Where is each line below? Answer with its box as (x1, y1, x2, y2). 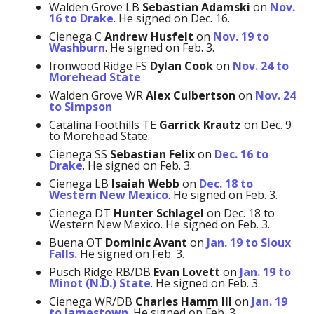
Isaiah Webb (111, 175, 179, 191)
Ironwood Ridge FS (48, 57, 150, 74)
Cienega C (48, 28, 104, 44)
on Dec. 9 (240, 116, 292, 132)
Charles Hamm (135, 293, 219, 309)
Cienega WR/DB (48, 293, 135, 309)
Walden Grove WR (48, 87, 146, 103)
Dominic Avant (104, 234, 187, 250)
